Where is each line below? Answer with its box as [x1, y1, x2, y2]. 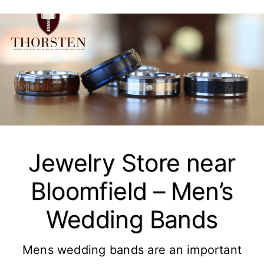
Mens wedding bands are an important [22, 243, 242, 258]
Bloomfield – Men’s [31, 177, 233, 206]
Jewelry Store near [28, 148, 236, 178]
